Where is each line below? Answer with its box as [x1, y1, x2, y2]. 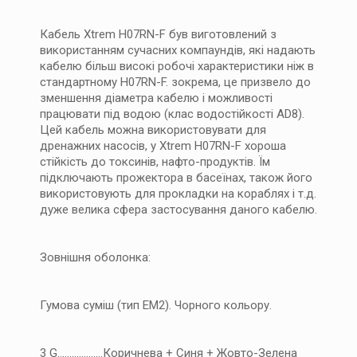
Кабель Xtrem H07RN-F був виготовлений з [40, 27, 277, 41]
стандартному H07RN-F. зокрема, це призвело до [40, 75, 311, 89]
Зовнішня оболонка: [40, 250, 151, 265]
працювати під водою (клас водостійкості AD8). [40, 107, 304, 121]
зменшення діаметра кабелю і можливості [40, 91, 273, 105]
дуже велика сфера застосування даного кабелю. [40, 202, 317, 217]
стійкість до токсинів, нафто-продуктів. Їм [40, 155, 270, 169]
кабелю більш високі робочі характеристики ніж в [40, 59, 314, 73]
